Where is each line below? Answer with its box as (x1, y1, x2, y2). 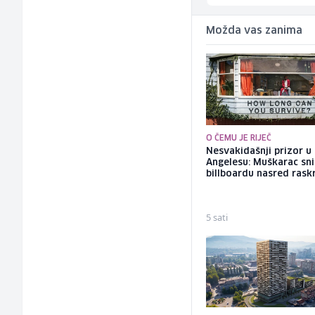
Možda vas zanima (206, 26, 303, 37)
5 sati (206, 211, 229, 224)
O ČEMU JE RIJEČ (206, 134, 272, 143)
